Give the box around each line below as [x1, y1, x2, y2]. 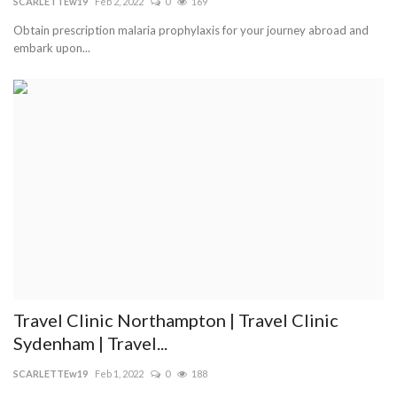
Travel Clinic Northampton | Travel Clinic [13, 308, 339, 331]
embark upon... [13, 40, 90, 55]
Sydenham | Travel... [13, 331, 167, 354]
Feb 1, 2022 [95, 367, 144, 379]
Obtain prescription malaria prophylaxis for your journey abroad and [13, 22, 369, 37]
